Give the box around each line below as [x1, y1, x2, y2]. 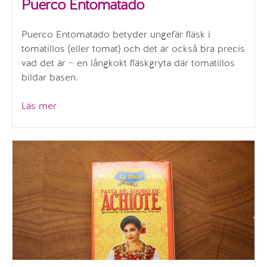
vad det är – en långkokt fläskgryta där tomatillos [21, 56, 235, 69]
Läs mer [21, 99, 57, 112]
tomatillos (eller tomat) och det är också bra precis [21, 42, 245, 55]
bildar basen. [21, 70, 78, 83]
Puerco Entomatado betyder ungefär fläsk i [21, 27, 210, 41]
